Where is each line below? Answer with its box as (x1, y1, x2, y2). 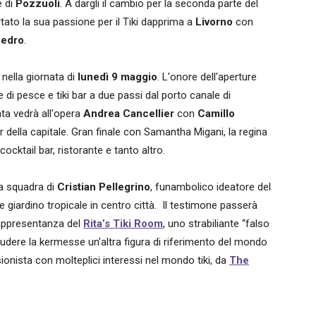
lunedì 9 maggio (78, 71, 157, 83)
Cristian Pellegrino (57, 181, 150, 193)
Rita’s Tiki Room (83, 217, 163, 230)
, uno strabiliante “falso (163, 217, 269, 230)
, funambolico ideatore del (150, 181, 271, 193)
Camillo (197, 107, 235, 120)
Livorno (195, 16, 233, 28)
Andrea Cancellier (83, 107, 174, 120)
